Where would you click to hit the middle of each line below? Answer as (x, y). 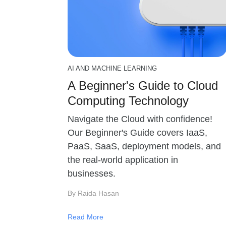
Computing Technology (128, 101)
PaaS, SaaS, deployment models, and (144, 146)
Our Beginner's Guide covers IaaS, (137, 133)
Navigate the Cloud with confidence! (140, 119)
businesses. (92, 174)
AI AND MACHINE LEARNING (112, 68)
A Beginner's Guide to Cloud (143, 86)
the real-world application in (123, 160)
